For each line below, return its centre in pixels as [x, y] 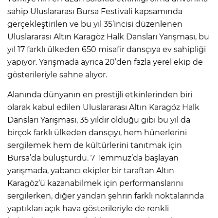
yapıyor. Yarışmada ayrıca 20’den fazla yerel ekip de [105, 62]
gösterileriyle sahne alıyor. [57, 74]
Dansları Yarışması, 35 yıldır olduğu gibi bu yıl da [99, 120]
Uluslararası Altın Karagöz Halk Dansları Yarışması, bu [108, 36]
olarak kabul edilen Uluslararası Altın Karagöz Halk [103, 107]
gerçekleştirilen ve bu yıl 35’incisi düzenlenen [95, 24]
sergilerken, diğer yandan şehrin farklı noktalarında [106, 196]
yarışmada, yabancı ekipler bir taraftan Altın [91, 170]
